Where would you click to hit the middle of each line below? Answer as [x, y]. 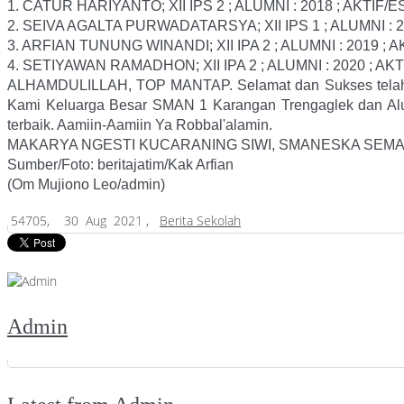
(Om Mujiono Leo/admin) [86, 185]
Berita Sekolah [200, 221]
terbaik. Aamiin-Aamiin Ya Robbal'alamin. [140, 125]
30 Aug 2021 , [105, 221]
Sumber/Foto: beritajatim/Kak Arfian [120, 165]
